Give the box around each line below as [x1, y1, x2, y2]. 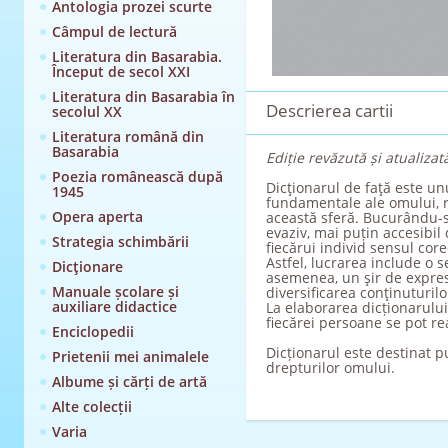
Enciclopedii [51, 322, 134, 341]
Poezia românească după [51, 167, 223, 186]
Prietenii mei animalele [51, 347, 209, 366]
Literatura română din [51, 127, 204, 146]
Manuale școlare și [51, 282, 179, 301]
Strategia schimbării [51, 232, 189, 251]
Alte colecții [51, 397, 132, 416]
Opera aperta [51, 207, 143, 226]
